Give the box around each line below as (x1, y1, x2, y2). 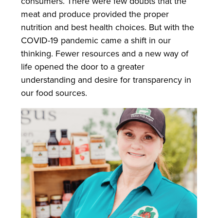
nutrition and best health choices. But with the (20, 21, 194, 34)
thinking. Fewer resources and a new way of (20, 47, 188, 60)
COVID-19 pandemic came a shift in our (20, 34, 171, 47)
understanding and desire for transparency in (20, 73, 191, 86)
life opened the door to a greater (20, 60, 145, 73)
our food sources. (20, 87, 90, 99)
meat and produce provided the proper (20, 8, 169, 20)
